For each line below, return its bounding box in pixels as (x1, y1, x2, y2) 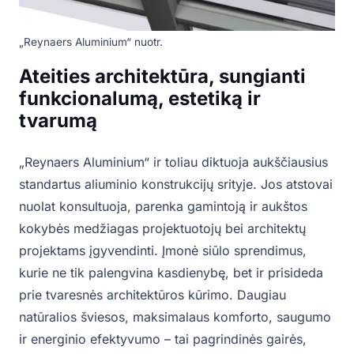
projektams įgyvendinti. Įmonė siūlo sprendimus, (19, 243, 307, 259)
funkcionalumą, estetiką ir (19, 87, 261, 111)
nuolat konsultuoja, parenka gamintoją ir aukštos (19, 198, 307, 215)
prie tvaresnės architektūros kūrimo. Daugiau (19, 287, 286, 303)
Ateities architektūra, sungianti (19, 65, 306, 88)
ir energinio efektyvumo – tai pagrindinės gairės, (19, 331, 307, 348)
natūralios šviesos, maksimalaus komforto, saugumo (19, 309, 331, 326)
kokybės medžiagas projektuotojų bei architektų (19, 220, 306, 237)
